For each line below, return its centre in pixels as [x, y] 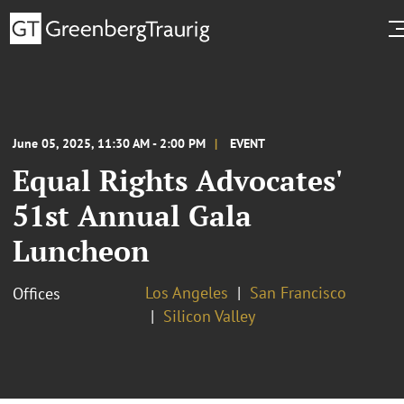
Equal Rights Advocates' [177, 180]
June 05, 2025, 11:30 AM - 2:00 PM [109, 143]
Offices [37, 293]
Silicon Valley [209, 316]
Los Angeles [187, 292]
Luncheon [81, 250]
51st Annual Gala [132, 215]
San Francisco [298, 292]
